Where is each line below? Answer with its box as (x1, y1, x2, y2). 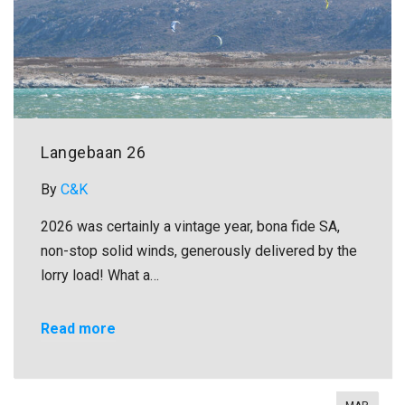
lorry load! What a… (41, 266, 159, 284)
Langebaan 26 (41, 142, 146, 162)
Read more (41, 319, 116, 337)
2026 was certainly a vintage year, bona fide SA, (41, 217, 340, 235)
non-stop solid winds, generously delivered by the (41, 241, 357, 259)
